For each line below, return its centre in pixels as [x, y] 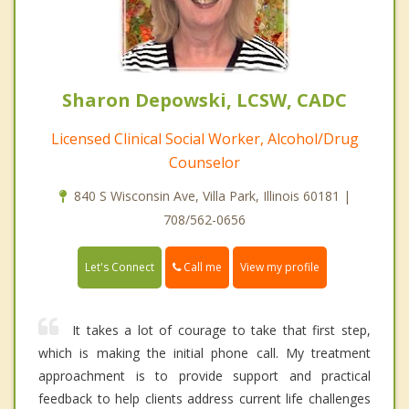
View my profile [280, 267]
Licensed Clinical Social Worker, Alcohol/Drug [204, 138]
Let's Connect [120, 267]
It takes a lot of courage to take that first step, [221, 330]
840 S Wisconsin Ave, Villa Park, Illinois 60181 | [212, 195]
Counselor [204, 162]
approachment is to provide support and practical [204, 375]
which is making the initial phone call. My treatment [204, 352]
